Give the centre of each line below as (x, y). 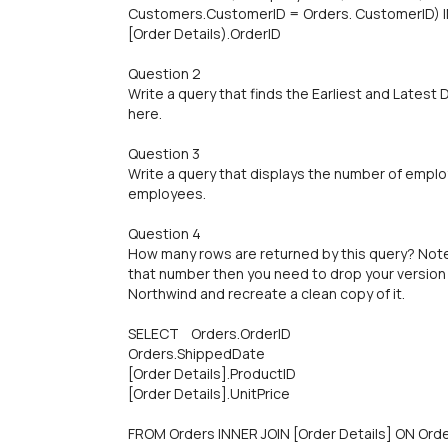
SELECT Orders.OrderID (209, 333)
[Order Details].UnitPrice (209, 393)
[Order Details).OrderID (204, 33)
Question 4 (164, 233)
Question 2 (164, 73)
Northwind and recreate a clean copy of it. (266, 293)
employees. (167, 193)
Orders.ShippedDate (196, 353)
